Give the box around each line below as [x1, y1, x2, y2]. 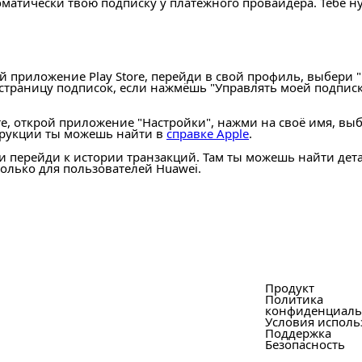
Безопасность [265, 335, 346, 352]
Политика [265, 290, 324, 307]
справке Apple [166, 125, 249, 142]
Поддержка [265, 324, 332, 341]
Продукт [265, 279, 315, 296]
